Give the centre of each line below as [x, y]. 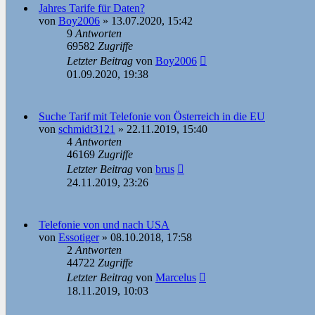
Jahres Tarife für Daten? [92, 8]
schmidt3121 [87, 129]
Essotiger [79, 238]
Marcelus [176, 278]
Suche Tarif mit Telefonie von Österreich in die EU [152, 117]
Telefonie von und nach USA [104, 225]
